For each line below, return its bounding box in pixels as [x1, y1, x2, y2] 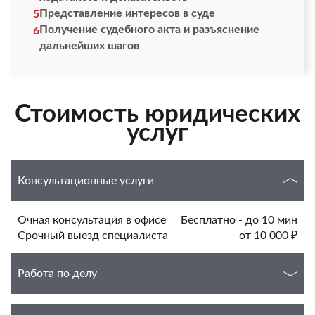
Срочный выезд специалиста [18, 230, 168, 241]
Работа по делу [18, 268, 97, 279]
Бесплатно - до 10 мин [181, 214, 297, 226]
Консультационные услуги [18, 175, 154, 186]
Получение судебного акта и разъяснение [39, 24, 259, 35]
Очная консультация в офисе [18, 214, 166, 226]
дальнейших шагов [39, 40, 139, 51]
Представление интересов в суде [39, 7, 215, 19]
